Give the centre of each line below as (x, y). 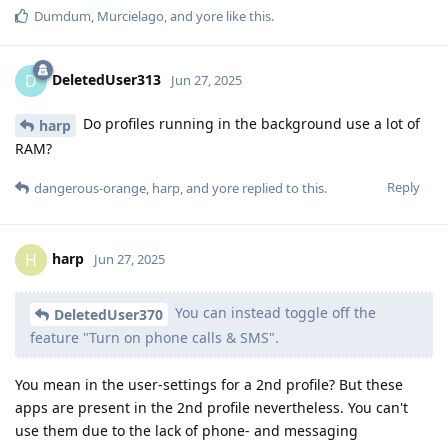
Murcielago (130, 16)
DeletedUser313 (106, 80)
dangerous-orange (90, 188)
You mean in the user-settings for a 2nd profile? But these (209, 384)
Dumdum (62, 16)
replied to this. (283, 188)
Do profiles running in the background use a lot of (249, 124)
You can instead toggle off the (273, 313)
